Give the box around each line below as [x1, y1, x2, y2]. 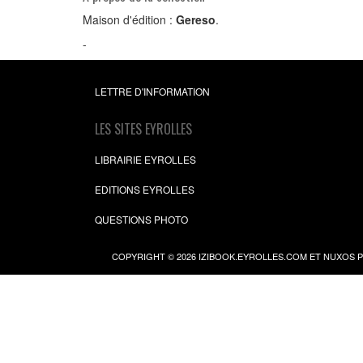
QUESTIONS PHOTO [95, 212, 188, 226]
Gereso [176, 11, 216, 28]
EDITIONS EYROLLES [95, 182, 194, 196]
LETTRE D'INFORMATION [95, 84, 210, 98]
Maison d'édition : [83, 11, 176, 28]
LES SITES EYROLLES [95, 119, 192, 139]
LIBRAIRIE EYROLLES [95, 152, 196, 166]
